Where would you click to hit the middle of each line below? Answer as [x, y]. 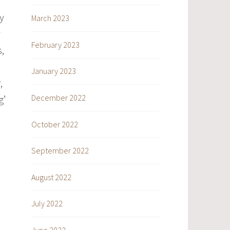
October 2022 [55, 124]
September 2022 [60, 151]
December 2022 [59, 97]
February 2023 [55, 44]
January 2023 [54, 71]
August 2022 [51, 177]
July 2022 [47, 204]
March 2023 [50, 18]
